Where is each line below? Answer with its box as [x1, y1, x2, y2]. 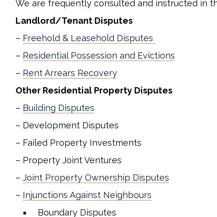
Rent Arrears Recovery [23, 68, 117, 78]
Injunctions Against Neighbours [23, 190, 152, 200]
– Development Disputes [15, 120, 119, 130]
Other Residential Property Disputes [15, 85, 172, 95]
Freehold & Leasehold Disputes [23, 33, 155, 43]
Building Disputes [23, 103, 94, 113]
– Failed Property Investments [15, 138, 141, 148]
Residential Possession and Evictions [23, 50, 175, 61]
